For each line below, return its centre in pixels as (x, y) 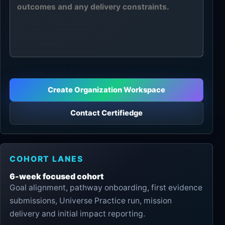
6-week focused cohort (57, 177)
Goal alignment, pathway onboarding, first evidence (106, 188)
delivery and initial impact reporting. (77, 214)
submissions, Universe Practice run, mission (91, 201)
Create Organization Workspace (106, 90)
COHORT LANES (46, 159)
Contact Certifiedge (106, 113)
